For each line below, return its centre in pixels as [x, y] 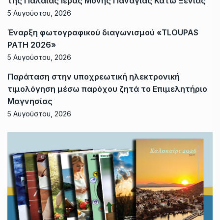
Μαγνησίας [30, 101]
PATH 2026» [32, 44]
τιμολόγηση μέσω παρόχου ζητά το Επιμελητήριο [107, 89]
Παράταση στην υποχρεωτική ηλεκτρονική [94, 76]
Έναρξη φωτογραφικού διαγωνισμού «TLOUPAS [103, 32]
